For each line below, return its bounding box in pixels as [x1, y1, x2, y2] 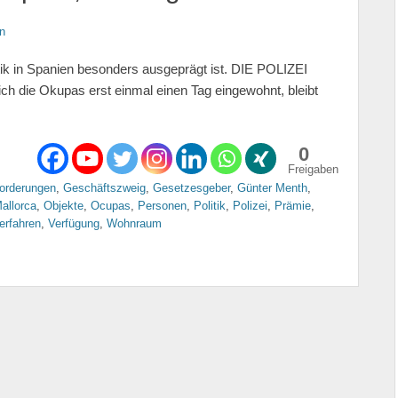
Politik [194, 199, 226, 212]
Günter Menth [237, 181, 307, 195]
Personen [138, 199, 187, 212]
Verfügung [48, 217, 99, 230]
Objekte [44, 199, 84, 212]
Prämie [275, 199, 311, 212]
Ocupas [91, 199, 131, 212]
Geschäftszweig [63, 181, 146, 195]
